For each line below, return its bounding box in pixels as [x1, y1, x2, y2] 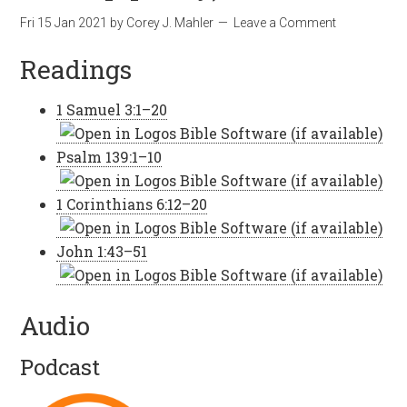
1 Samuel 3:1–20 [56, 100, 168, 119]
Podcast [20, 352, 101, 382]
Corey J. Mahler [126, 15, 214, 30]
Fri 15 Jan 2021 [20, 15, 108, 30]
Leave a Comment [233, 15, 337, 30]
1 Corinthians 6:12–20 [56, 194, 208, 213]
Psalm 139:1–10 [56, 147, 163, 166]
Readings [20, 53, 133, 86]
